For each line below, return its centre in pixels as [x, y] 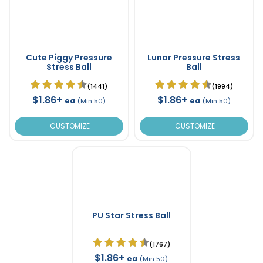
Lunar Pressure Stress [194, 57]
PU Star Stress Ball [131, 215]
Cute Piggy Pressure [69, 57]
